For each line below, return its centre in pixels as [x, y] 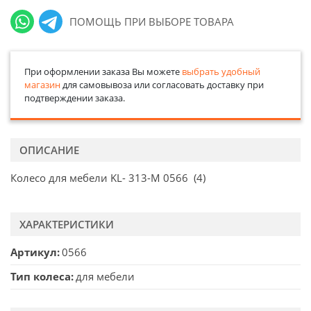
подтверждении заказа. [74, 98]
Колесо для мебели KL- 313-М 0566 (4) [108, 178]
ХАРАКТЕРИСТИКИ [67, 224]
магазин [42, 84]
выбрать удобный [221, 71]
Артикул [34, 252]
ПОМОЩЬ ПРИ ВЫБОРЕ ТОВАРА [152, 21]
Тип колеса [41, 277]
